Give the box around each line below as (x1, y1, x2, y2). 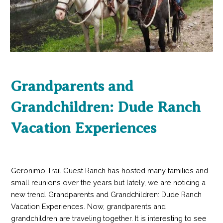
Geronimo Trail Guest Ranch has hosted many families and (10, 166, 208, 175)
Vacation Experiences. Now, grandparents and (10, 202, 166, 211)
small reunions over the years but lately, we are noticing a (10, 178, 206, 187)
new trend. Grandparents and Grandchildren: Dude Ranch (10, 190, 202, 199)
